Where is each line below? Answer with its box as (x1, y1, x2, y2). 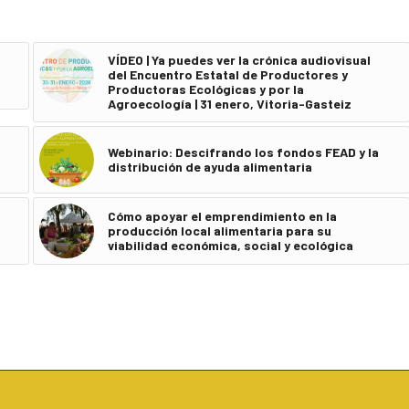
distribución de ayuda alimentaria (107, 158, 312, 174)
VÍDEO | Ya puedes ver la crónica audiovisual (107, 51, 371, 68)
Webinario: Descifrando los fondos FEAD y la (107, 143, 379, 160)
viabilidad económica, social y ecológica (107, 236, 353, 253)
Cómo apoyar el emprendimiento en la (107, 207, 337, 224)
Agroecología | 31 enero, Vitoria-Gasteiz (107, 95, 351, 111)
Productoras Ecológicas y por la (107, 80, 304, 97)
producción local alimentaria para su (107, 222, 331, 238)
